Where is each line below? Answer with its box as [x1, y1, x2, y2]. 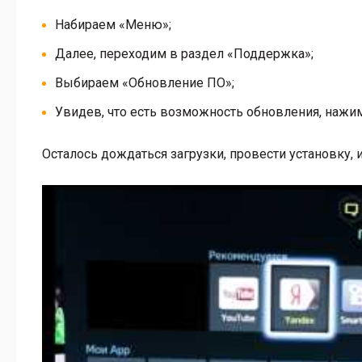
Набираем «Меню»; [55, 17, 171, 32]
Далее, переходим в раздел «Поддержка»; [55, 46, 314, 61]
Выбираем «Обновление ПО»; [55, 75, 234, 90]
